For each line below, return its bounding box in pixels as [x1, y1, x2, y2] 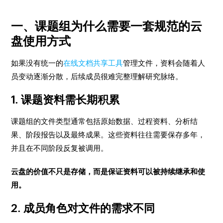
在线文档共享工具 [63, 59, 123, 67]
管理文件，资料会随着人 [123, 59, 206, 67]
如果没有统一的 [11, 59, 64, 67]
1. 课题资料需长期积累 [11, 94, 120, 106]
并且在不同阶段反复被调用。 [11, 144, 109, 152]
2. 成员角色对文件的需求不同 [11, 202, 155, 215]
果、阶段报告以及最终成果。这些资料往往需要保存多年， [11, 130, 206, 139]
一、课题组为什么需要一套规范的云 [11, 19, 203, 33]
